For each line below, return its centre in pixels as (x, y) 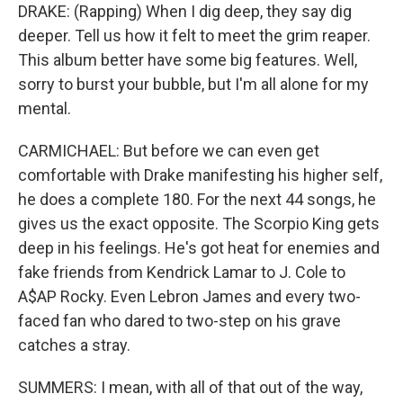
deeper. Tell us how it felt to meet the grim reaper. (194, 36)
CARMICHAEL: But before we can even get (169, 151)
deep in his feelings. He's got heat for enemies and (199, 248)
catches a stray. (74, 345)
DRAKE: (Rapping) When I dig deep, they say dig (185, 11)
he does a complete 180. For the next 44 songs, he (197, 199)
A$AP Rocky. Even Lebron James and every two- (189, 296)
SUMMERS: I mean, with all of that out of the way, (190, 387)
